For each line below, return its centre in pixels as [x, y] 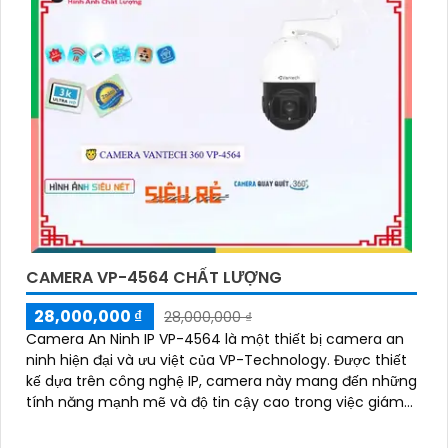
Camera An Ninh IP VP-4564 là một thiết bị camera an [215, 338]
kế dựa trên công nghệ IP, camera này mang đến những [221, 380]
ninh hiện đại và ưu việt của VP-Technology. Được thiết [180, 359]
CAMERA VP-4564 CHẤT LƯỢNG [154, 277]
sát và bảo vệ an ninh [100, 422]
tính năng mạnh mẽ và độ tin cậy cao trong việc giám [215, 401]
